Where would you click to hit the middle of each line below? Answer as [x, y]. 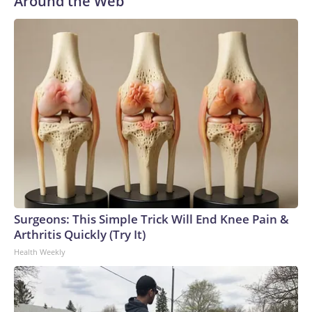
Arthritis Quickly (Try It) [80, 234]
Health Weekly [40, 252]
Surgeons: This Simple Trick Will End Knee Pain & [151, 219]
